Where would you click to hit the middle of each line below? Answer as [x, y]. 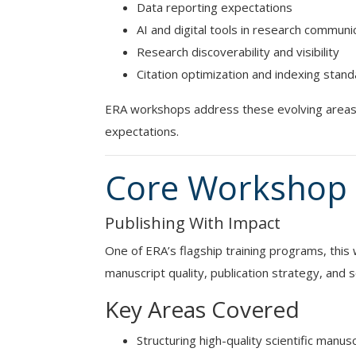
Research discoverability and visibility [238, 52]
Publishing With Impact [193, 223]
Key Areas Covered [202, 309]
